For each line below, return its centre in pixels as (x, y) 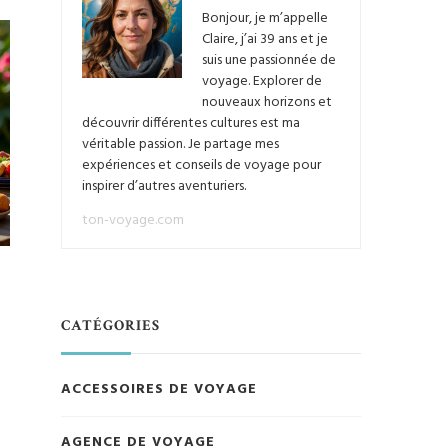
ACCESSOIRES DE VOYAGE (159, 390)
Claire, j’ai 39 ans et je (265, 40)
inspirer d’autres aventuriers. (164, 187)
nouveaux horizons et (267, 103)
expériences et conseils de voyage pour (201, 166)
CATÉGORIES (110, 326)
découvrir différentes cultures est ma (191, 124)
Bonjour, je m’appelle (265, 19)
